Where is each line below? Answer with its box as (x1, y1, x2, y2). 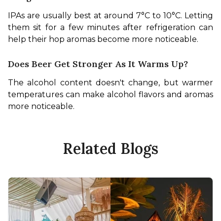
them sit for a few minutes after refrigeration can (8, 22, 213, 32)
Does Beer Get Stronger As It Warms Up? (8, 58, 188, 70)
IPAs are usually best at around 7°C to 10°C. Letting (8, 10, 213, 20)
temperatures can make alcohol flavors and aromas (8, 89, 213, 99)
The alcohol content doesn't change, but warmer (8, 77, 213, 87)
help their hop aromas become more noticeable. (8, 34, 198, 44)
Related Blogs (63, 139, 158, 158)
